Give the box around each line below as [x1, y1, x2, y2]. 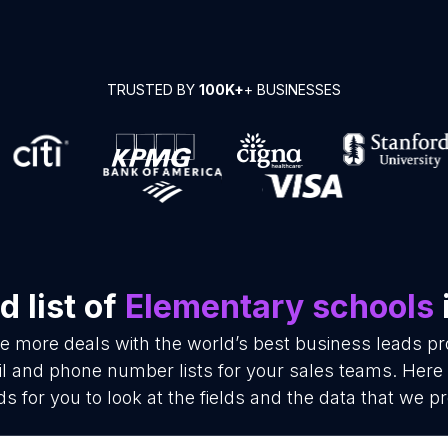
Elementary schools [124, 287, 434, 326]
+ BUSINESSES [244, 81, 341, 98]
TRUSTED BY [107, 81, 199, 98]
